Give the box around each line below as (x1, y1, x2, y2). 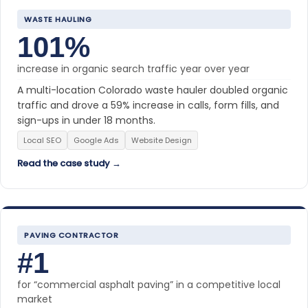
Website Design (131, 134, 192, 146)
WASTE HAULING (24, 13, 92, 25)
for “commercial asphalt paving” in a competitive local (17, 277, 280, 291)
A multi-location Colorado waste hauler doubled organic (17, 82, 288, 97)
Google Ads (74, 134, 119, 146)
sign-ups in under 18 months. (17, 113, 155, 127)
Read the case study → (17, 156, 121, 170)
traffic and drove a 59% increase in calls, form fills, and (17, 98, 279, 112)
